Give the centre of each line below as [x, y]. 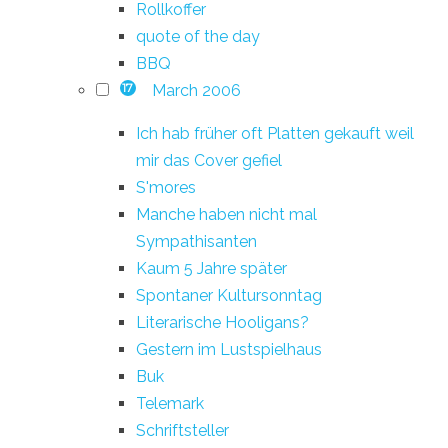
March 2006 [196, 90]
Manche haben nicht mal [226, 214]
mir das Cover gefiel [209, 160]
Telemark [170, 403]
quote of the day [198, 36]
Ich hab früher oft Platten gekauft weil [275, 133]
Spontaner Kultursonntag [229, 295]
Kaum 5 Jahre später [211, 268]
